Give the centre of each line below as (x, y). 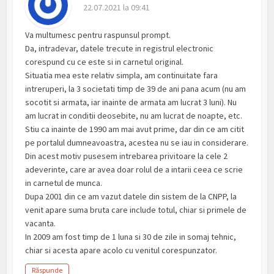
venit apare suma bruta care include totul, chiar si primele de (136, 210)
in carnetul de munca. (64, 183)
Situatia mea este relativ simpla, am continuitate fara (122, 76)
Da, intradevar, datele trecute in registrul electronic (120, 49)
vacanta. (41, 224)
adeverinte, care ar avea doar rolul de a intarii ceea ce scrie (134, 170)
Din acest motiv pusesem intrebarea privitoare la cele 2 (127, 156)
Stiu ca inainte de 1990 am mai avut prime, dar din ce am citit (135, 129)
